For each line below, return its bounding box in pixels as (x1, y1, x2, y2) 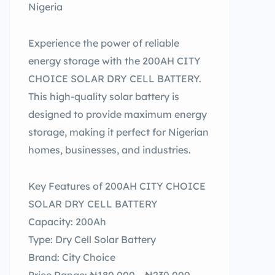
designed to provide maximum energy (28, 108, 207, 120)
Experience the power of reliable (28, 37, 179, 49)
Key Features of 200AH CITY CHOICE (28, 180, 206, 192)
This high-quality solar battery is (28, 90, 179, 103)
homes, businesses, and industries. (28, 144, 191, 156)
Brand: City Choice (28, 251, 115, 263)
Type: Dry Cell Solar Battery (28, 233, 156, 246)
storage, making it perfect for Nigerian (28, 126, 209, 138)
